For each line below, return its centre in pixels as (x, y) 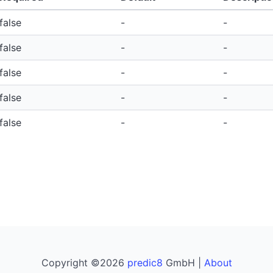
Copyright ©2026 (84, 262)
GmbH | (183, 262)
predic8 (145, 262)
